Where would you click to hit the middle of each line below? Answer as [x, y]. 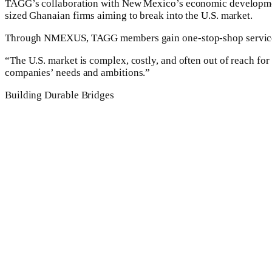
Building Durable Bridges [59, 95]
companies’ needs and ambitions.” [78, 73]
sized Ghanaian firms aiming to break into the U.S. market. [129, 16]
